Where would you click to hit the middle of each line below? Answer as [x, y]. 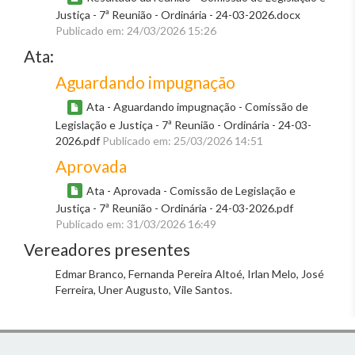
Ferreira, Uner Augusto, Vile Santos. [144, 290]
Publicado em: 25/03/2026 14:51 [183, 140]
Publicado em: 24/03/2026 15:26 [136, 31]
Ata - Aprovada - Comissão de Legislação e [191, 190]
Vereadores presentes [107, 250]
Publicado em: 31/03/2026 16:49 [136, 224]
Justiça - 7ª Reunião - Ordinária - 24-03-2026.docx [178, 15]
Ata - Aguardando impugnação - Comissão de [197, 107]
